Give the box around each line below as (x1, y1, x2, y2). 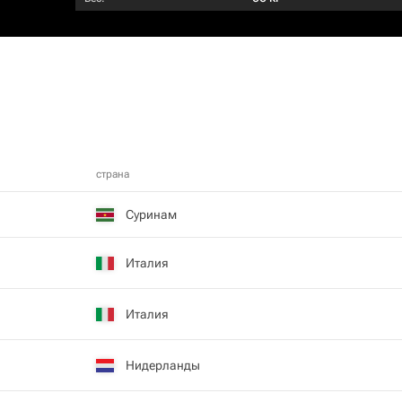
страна (96, 168, 129, 180)
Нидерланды (126, 357, 200, 372)
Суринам (126, 206, 177, 222)
